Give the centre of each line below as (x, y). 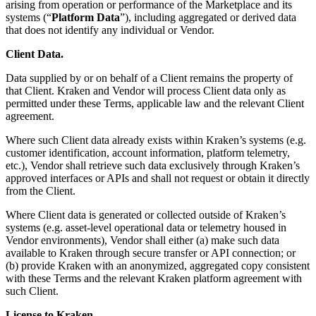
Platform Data (86, 18)
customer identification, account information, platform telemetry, (148, 153)
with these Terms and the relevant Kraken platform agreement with (154, 279)
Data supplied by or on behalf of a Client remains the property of (149, 78)
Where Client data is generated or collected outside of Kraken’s (146, 215)
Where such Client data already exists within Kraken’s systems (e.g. (156, 140)
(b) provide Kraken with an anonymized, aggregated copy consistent (158, 266)
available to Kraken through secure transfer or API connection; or (151, 253)
